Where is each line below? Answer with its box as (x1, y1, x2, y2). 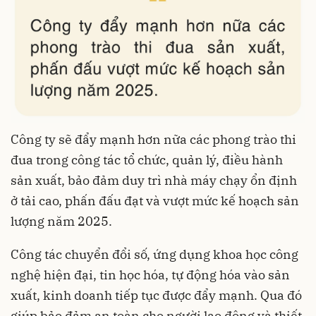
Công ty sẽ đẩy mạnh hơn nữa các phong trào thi (11, 131, 296, 148)
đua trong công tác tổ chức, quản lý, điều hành (11, 152, 283, 169)
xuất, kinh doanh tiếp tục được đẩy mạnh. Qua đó (11, 287, 302, 304)
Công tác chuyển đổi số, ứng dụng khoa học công (11, 246, 298, 263)
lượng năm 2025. (11, 213, 112, 230)
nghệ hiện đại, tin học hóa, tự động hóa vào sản (11, 267, 290, 284)
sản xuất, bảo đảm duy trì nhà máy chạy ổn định (11, 172, 297, 189)
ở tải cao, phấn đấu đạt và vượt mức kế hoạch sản (11, 193, 299, 209)
